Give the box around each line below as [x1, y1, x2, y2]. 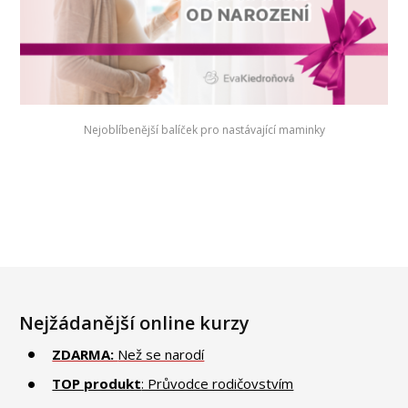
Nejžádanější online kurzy [19, 310, 250, 335]
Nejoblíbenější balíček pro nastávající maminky [83, 121, 325, 138]
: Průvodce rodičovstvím [141, 374, 294, 393]
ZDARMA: [52, 344, 118, 363]
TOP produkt [52, 374, 142, 393]
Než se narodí [117, 344, 205, 363]
